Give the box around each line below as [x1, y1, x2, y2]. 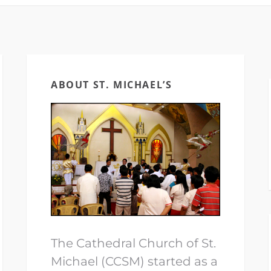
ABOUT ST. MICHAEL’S [51, 78, 172, 92]
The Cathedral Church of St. [51, 236, 216, 251]
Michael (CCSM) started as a [51, 254, 218, 269]
